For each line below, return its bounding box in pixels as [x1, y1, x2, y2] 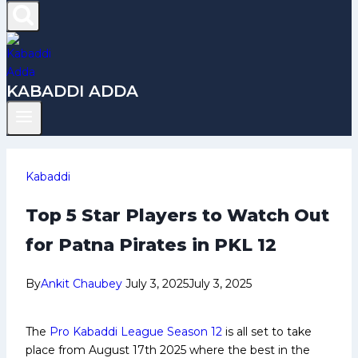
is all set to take [222, 324, 312, 339]
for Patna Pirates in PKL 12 [26, 234, 276, 257]
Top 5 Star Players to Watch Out [26, 205, 329, 227]
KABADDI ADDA [6, 82, 138, 101]
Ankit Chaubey [41, 276, 122, 291]
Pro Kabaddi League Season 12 [50, 324, 222, 339]
